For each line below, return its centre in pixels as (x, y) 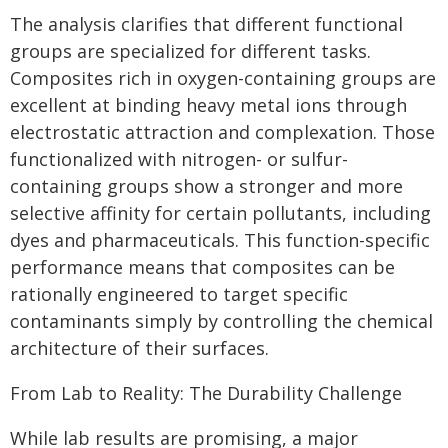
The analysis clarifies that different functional (206, 24)
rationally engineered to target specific (179, 294)
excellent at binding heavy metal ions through (208, 105)
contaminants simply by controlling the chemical (221, 321)
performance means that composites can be (202, 267)
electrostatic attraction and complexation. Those (222, 132)
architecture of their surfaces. (139, 348)
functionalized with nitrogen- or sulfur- (179, 159)
